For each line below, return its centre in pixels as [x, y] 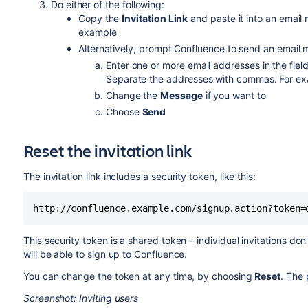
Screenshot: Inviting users [81, 298]
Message [181, 96]
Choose [124, 112]
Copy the [100, 19]
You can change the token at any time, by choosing [139, 276]
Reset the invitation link [107, 151]
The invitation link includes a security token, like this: [139, 177]
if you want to [234, 96]
